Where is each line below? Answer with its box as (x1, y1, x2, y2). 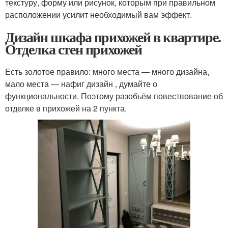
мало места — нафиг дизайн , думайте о (5, 78, 157, 90)
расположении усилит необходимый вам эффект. (5, 9, 192, 21)
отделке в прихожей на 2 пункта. (5, 102, 127, 115)
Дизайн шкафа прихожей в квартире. (5, 26, 221, 48)
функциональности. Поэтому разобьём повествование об (5, 90, 223, 102)
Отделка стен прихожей (5, 39, 142, 60)
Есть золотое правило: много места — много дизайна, (5, 66, 209, 78)
